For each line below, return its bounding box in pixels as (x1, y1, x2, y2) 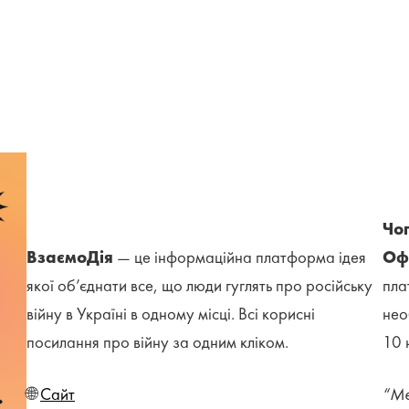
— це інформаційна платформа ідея (113, 249, 367, 267)
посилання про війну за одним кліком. (26, 334, 293, 351)
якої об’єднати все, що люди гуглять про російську (26, 278, 373, 295)
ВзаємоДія (26, 249, 114, 267)
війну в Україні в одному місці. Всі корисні (26, 306, 316, 323)
